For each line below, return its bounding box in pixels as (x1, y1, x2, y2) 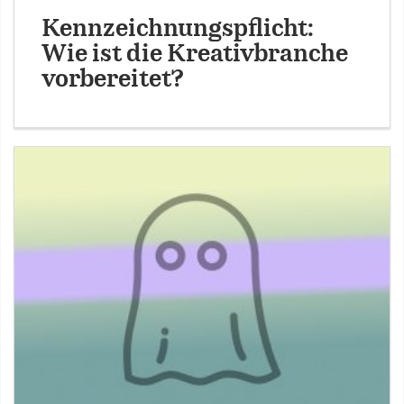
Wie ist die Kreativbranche (41, 42, 348, 66)
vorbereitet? (41, 68, 184, 91)
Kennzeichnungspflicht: (41, 17, 314, 41)
